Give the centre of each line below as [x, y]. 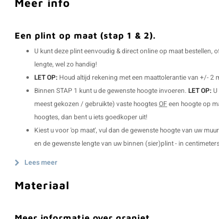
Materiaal [42, 185]
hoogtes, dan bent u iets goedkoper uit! [91, 117]
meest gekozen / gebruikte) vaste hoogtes [97, 104]
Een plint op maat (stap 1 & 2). [86, 35]
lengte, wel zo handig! [66, 65]
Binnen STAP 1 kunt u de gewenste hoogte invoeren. [111, 91]
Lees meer [41, 163]
